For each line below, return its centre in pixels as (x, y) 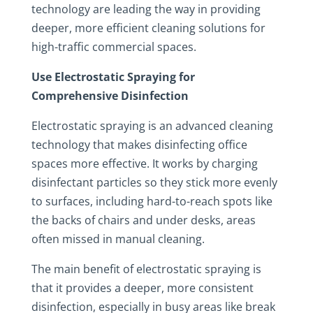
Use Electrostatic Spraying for (113, 77)
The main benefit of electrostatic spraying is (146, 269)
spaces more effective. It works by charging (144, 163)
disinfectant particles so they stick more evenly (154, 182)
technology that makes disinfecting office (139, 145)
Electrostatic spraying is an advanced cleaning (152, 126)
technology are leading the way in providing (146, 9)
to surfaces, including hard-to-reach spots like (152, 201)
